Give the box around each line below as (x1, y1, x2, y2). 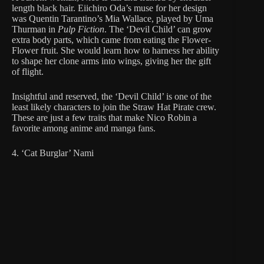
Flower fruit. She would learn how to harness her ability (12, 45, 219, 56)
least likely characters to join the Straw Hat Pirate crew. (12, 102, 216, 113)
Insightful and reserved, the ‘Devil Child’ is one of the (12, 91, 212, 102)
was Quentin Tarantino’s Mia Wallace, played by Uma (12, 14, 213, 24)
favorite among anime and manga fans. (12, 123, 156, 134)
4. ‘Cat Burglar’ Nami (12, 148, 98, 159)
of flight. (12, 67, 44, 77)
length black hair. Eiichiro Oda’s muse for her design (12, 3, 207, 14)
